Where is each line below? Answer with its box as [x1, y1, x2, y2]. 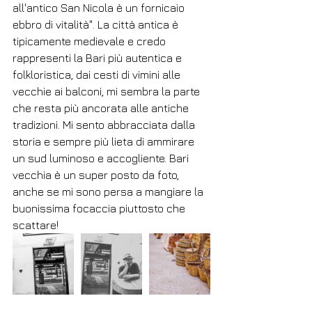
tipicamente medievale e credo [13, 35, 169, 48]
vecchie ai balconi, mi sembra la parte [13, 85, 203, 98]
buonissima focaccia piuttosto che [13, 202, 188, 215]
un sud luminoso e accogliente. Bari [13, 152, 192, 165]
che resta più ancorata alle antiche [13, 102, 192, 115]
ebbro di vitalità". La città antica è [13, 18, 181, 31]
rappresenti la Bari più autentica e [13, 52, 185, 65]
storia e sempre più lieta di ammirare [13, 135, 197, 148]
